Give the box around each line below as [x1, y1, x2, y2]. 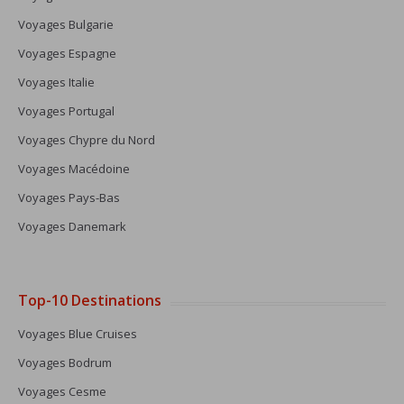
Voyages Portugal [18, 103, 115, 119]
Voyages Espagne [18, 45, 116, 61]
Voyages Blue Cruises [18, 326, 137, 342]
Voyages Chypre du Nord [18, 132, 155, 148]
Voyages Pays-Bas [18, 189, 120, 206]
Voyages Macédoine [18, 161, 130, 177]
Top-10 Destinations [18, 290, 161, 310]
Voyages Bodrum [18, 354, 112, 371]
